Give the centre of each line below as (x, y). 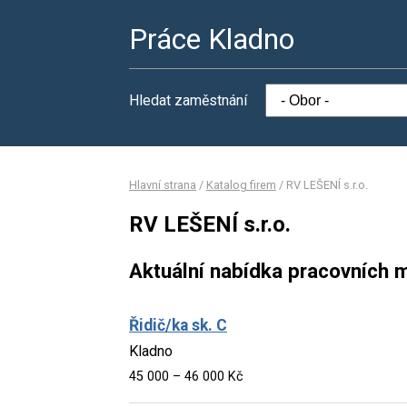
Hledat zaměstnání (188, 100)
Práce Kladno (212, 39)
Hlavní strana (163, 185)
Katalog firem (241, 185)
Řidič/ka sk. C (178, 325)
